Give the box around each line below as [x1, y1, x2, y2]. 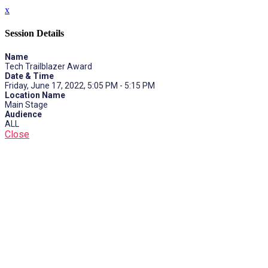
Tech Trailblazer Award [5, 61, 92, 71]
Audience [5, 109, 42, 119]
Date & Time [5, 71, 54, 81]
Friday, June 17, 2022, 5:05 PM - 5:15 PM [5, 80, 155, 90]
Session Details [5, 28, 64, 39]
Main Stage [5, 99, 48, 109]
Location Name [5, 90, 65, 100]
